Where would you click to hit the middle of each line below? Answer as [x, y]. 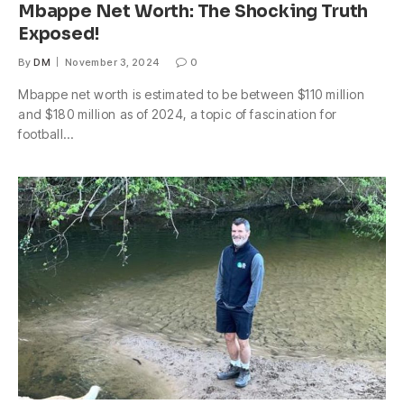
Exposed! [59, 34]
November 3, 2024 [112, 62]
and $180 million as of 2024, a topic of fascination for [178, 114]
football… [46, 133]
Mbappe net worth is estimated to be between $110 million [192, 94]
